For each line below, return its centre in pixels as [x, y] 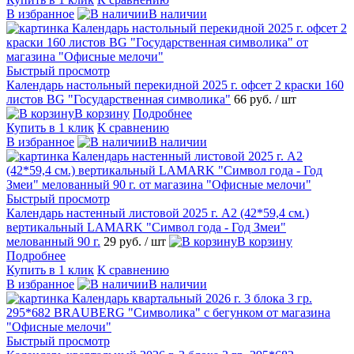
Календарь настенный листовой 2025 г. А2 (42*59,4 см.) [158, 213]
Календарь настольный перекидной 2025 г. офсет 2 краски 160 [175, 85]
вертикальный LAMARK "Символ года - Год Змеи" [146, 228]
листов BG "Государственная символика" [119, 100]
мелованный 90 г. [53, 242]
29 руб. [124, 242]
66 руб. [254, 100]
